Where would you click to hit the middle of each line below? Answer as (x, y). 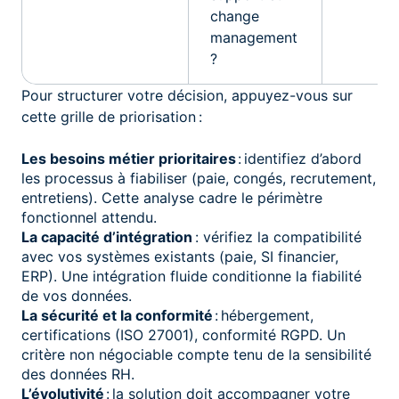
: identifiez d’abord (300, 158)
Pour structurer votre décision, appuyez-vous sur (187, 95)
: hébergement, (264, 315)
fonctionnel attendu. (89, 217)
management (254, 37)
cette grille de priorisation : (112, 116)
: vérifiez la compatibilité (277, 236)
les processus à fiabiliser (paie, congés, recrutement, (199, 178)
